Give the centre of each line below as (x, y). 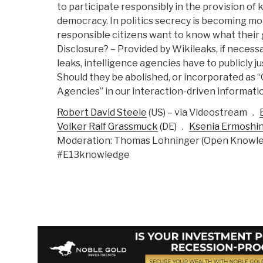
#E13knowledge (93, 155)
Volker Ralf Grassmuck (107, 127)
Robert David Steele (102, 113)
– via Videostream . (213, 113)
